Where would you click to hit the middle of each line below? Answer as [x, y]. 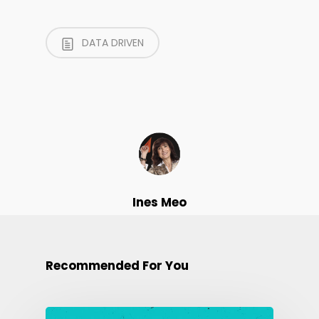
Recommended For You [117, 266]
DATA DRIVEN [111, 43]
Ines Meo [159, 202]
